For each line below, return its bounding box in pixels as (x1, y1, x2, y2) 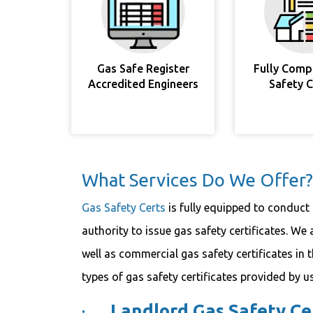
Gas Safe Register (96, 62, 189, 75)
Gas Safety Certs (82, 201, 166, 214)
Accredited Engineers (87, 78, 198, 90)
